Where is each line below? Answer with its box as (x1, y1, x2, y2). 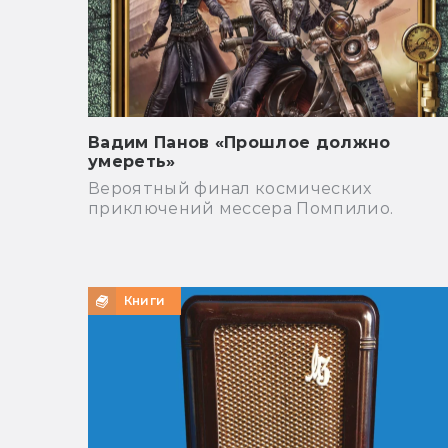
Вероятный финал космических (88, 179, 372, 199)
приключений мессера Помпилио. (88, 199, 394, 219)
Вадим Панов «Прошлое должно (88, 133, 391, 153)
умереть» (88, 152, 176, 172)
